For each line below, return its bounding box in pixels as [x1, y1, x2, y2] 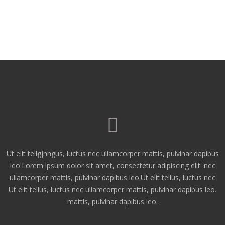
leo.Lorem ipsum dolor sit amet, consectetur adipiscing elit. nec [10, 160, 215, 170]
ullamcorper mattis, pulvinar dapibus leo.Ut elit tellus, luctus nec [10, 172, 215, 182]
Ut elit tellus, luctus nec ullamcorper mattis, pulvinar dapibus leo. [9, 184, 216, 194]
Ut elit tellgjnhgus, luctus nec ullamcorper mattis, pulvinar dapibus [6, 148, 219, 158]
